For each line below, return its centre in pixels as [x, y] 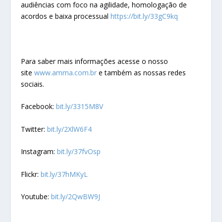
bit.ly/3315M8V [80, 107]
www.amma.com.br [66, 73]
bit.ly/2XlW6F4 [70, 129]
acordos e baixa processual [66, 16]
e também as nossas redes [141, 73]
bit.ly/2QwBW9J [76, 197]
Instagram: [39, 152]
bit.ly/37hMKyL [64, 174]
